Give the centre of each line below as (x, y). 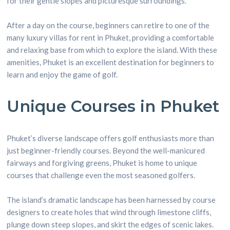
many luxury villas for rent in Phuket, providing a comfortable (111, 37)
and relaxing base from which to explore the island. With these (112, 50)
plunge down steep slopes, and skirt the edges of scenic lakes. (110, 224)
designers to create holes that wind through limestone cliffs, (109, 212)
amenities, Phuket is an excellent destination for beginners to (111, 62)
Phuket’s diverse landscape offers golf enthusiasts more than (111, 138)
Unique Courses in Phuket (113, 106)
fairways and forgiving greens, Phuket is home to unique (102, 163)
